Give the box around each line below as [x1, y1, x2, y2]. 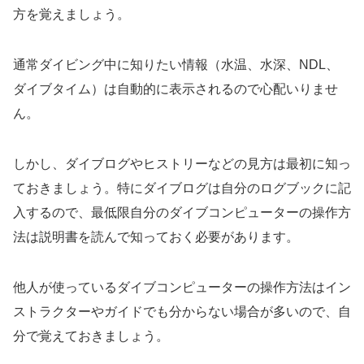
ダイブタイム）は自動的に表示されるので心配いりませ [13, 81, 338, 96]
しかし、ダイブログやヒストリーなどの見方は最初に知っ [13, 156, 351, 171]
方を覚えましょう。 [13, 6, 130, 21]
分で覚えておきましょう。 [13, 328, 169, 343]
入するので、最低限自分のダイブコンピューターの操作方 [13, 205, 351, 219]
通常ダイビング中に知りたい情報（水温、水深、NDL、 [13, 57, 339, 71]
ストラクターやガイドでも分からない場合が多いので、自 [13, 304, 351, 318]
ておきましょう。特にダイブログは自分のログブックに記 [13, 180, 351, 195]
